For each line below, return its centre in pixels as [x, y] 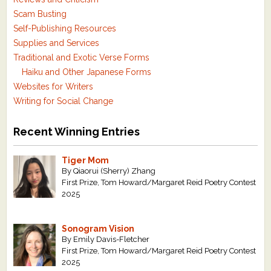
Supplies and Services [57, 43]
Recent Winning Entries [77, 132]
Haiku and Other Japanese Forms [87, 72]
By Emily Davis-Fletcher [106, 240]
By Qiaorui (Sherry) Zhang [109, 171]
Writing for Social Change [64, 101]
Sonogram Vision [98, 229]
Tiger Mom [86, 161]
